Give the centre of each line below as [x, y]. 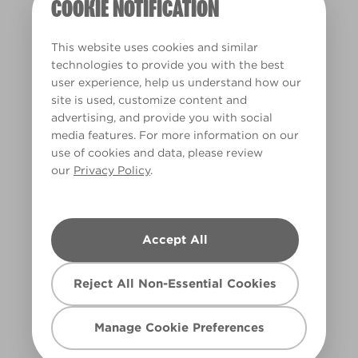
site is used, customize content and [149, 100]
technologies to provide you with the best [168, 65]
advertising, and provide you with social [162, 117]
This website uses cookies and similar [155, 47]
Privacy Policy [112, 170]
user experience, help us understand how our [176, 82]
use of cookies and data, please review [157, 153]
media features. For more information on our [175, 135]
